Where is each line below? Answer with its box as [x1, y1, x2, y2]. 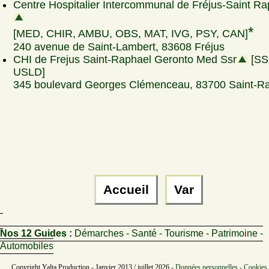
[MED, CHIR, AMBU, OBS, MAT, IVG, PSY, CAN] [13, 28, 248, 40]
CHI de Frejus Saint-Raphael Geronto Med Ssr [13, 53, 237, 65]
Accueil [99, 183, 153, 197]
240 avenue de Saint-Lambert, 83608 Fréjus [13, 41, 225, 53]
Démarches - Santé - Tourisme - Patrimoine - [74, 228, 263, 239]
